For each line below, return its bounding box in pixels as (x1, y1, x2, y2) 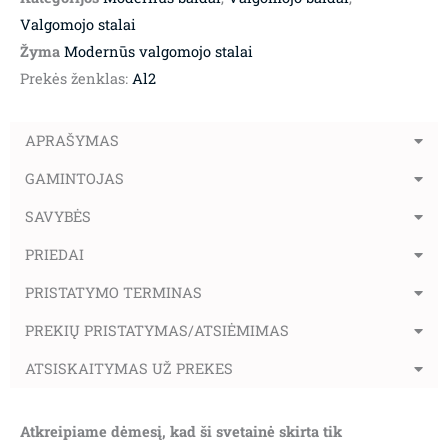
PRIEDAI (25, 245, 84, 265)
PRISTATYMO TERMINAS (25, 283, 202, 303)
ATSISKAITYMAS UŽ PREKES (25, 359, 233, 379)
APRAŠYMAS (25, 131, 119, 151)
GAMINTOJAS (25, 169, 124, 189)
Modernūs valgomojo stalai (64, 42, 253, 62)
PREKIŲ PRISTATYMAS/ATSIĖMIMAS (25, 321, 289, 341)
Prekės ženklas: (20, 69, 132, 89)
